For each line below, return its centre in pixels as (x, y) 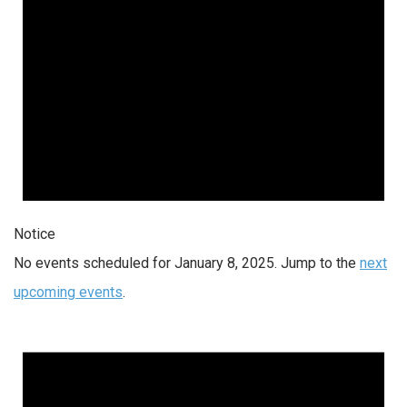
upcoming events (68, 292)
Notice (35, 233)
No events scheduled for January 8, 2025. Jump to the (187, 263)
